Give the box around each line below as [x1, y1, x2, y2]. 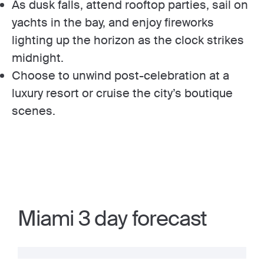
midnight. [12, 49, 64, 65]
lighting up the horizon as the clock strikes [12, 32, 244, 48]
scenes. [12, 103, 55, 118]
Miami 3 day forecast [18, 204, 207, 232]
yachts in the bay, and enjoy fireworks [12, 14, 214, 30]
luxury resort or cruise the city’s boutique [12, 85, 233, 101]
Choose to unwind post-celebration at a [12, 67, 229, 83]
